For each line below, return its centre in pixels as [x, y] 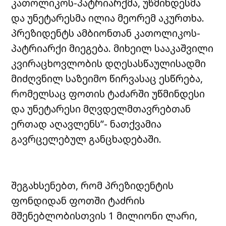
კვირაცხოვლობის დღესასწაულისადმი [109, 64]
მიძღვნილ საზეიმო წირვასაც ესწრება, [107, 79]
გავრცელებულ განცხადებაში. [88, 139]
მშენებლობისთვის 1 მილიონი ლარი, [104, 216]
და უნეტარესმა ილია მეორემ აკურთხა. [108, 18]
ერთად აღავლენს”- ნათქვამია [87, 124]
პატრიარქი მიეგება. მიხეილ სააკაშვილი [112, 48]
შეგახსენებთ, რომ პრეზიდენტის [93, 186]
